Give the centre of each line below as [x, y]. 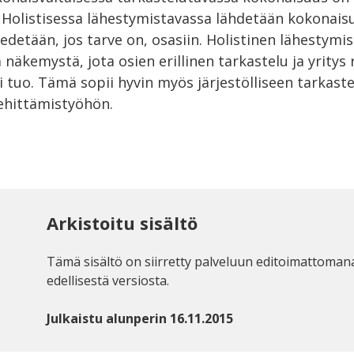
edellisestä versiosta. [108, 281]
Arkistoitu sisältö [122, 223]
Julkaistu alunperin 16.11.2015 [140, 318]
